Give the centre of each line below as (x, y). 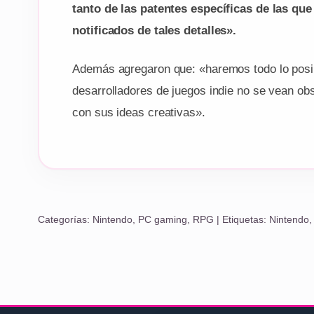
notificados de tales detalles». (155, 31)
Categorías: (65, 219)
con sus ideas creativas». (139, 113)
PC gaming (162, 219)
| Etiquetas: (241, 219)
